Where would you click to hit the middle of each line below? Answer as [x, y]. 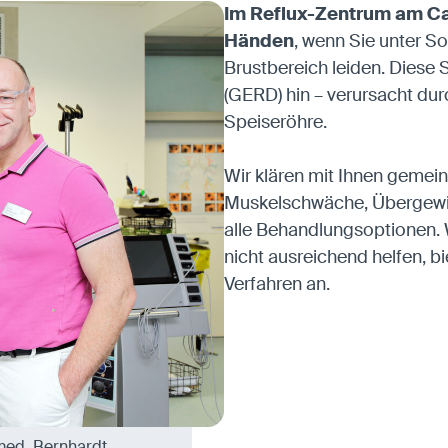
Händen [259, 40]
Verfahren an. [277, 283]
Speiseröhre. [275, 121]
